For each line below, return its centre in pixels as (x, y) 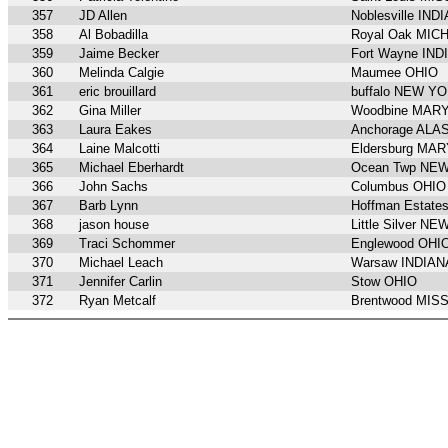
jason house (114, 225)
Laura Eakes (115, 130)
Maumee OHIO (394, 73)
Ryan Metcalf (117, 301)
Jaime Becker (119, 54)
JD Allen (103, 16)
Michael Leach (121, 263)
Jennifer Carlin (120, 282)
